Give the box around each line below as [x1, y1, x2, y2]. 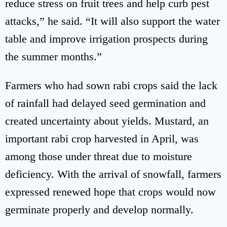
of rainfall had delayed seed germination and [5, 97, 206, 110]
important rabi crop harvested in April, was [5, 132, 199, 145]
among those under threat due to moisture [5, 150, 192, 163]
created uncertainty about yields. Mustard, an [5, 115, 209, 128]
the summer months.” [5, 50, 102, 63]
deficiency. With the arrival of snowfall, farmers [5, 168, 221, 181]
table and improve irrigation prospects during [5, 32, 208, 46]
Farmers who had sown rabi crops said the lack [5, 79, 217, 92]
